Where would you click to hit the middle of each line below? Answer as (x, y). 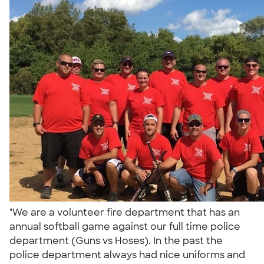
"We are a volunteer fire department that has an (125, 212)
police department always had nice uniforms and (127, 255)
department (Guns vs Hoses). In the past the (116, 240)
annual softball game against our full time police (125, 226)
